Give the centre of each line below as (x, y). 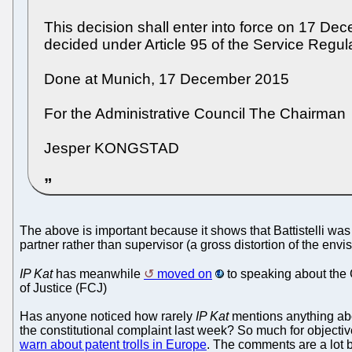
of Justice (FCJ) (63, 288)
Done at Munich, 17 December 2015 (167, 79)
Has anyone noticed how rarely (108, 316)
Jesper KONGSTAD (112, 148)
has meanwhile (98, 273)
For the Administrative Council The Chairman (195, 114)
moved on (185, 273)
